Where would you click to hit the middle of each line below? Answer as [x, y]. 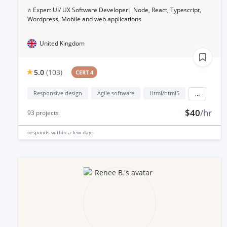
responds [39, 132]
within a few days [72, 132]
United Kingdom [62, 43]
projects [47, 112]
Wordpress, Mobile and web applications [84, 19]
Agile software [116, 93]
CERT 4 [85, 72]
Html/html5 [164, 93]
